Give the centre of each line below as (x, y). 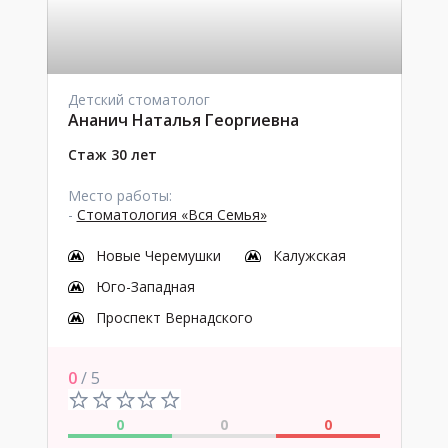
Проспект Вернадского (174, 317)
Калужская (309, 255)
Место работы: (119, 195)
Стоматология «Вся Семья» (171, 214)
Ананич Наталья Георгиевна (183, 120)
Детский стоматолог (138, 99)
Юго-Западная (145, 286)
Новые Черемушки (158, 255)
